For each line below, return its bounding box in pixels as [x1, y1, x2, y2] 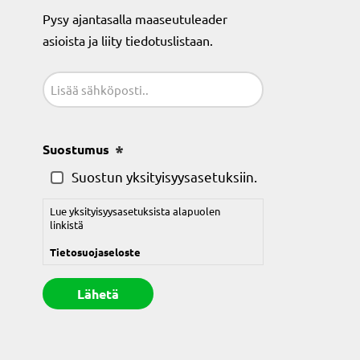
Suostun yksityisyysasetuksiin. [72, 168, 258, 185]
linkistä [50, 218, 84, 232]
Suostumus [43, 141, 110, 157]
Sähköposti [42, 71, 111, 88]
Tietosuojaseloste [50, 245, 141, 260]
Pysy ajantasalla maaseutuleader [43, 10, 228, 27]
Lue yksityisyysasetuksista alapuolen [50, 204, 221, 219]
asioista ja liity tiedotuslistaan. [43, 32, 214, 48]
